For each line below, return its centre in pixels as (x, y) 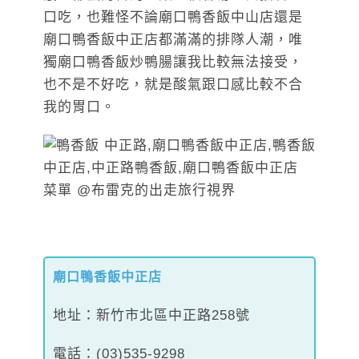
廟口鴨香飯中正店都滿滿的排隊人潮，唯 (173, 40)
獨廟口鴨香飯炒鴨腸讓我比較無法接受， (173, 63)
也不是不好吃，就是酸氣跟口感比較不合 (173, 85)
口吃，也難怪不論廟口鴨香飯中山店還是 (173, 18)
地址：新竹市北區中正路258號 (151, 316)
